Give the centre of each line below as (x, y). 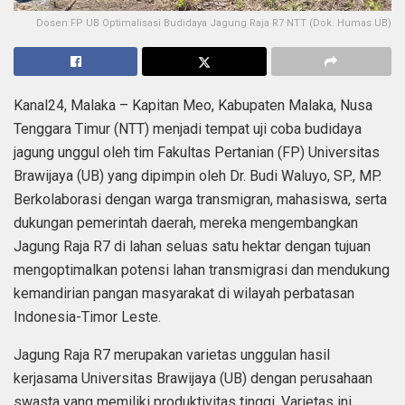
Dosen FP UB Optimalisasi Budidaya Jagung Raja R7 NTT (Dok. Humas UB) (214, 23)
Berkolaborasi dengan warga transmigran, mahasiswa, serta (200, 199)
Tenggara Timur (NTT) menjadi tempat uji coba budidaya (188, 128)
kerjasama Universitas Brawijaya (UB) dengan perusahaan (193, 378)
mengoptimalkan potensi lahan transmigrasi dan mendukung (202, 269)
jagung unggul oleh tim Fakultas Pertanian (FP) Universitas (197, 152)
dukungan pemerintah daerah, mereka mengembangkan (186, 222)
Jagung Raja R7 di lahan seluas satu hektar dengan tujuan (192, 246)
